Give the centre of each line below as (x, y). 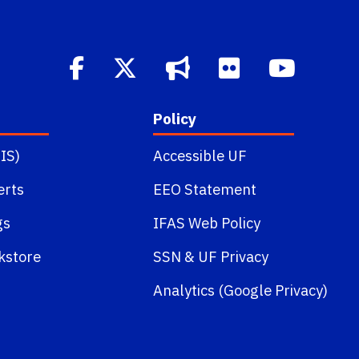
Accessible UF (200, 156)
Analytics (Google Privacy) (240, 290)
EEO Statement (204, 190)
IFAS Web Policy (206, 223)
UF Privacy (233, 257)
